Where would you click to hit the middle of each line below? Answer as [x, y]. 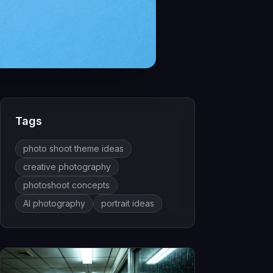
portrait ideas [128, 204]
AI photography [54, 204]
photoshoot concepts [66, 185]
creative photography [67, 167]
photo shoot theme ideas [73, 149]
